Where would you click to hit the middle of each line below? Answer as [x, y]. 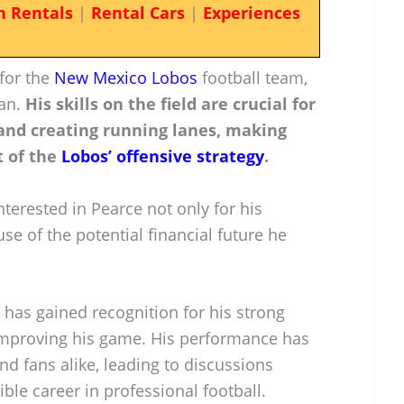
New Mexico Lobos [126, 77]
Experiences [251, 13]
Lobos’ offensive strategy [163, 156]
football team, [252, 77]
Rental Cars [138, 13]
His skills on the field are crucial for [170, 103]
